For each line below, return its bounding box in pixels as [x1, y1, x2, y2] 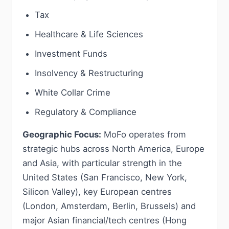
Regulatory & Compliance [35, 107, 136, 117]
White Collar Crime [35, 87, 110, 98]
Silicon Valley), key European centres [22, 187, 172, 197]
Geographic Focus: [22, 129, 101, 140]
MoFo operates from [101, 129, 186, 140]
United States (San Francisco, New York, [22, 172, 187, 182]
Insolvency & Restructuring [35, 68, 143, 78]
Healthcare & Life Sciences [35, 29, 143, 39]
